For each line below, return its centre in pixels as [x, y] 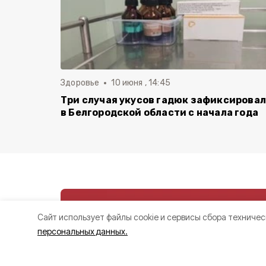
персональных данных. [83, 231]
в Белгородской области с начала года [159, 113]
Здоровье [80, 83]
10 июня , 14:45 [141, 83]
